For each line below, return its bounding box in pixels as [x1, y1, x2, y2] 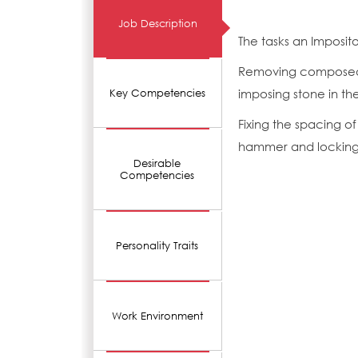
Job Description [117, 17, 197, 31]
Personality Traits [116, 239, 199, 253]
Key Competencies [109, 86, 205, 101]
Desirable [133, 157, 181, 171]
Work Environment [111, 309, 203, 324]
